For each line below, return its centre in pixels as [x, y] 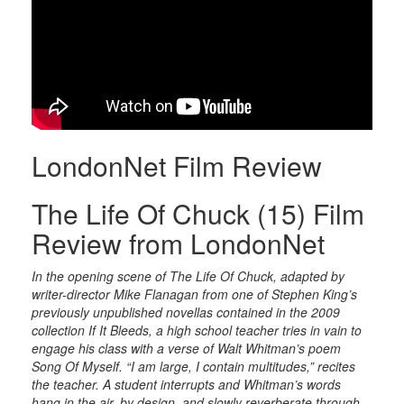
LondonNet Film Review [177, 166]
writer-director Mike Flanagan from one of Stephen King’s [194, 294]
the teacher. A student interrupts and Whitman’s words [186, 385]
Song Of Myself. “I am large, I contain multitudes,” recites [193, 367]
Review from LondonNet [178, 243]
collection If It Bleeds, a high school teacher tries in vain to [197, 331]
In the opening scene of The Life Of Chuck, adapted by [188, 276]
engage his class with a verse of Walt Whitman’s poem [186, 349]
